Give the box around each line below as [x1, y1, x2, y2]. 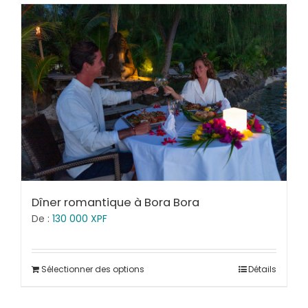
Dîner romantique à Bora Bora [32, 195, 199, 211]
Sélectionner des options [41, 263, 144, 276]
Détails [248, 263, 276, 276]
